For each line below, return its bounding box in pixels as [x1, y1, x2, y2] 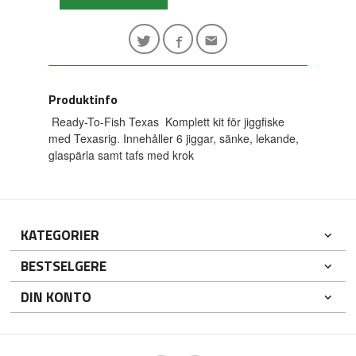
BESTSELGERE [21, 254, 107, 277]
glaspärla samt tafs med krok [48, 146, 195, 163]
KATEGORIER [21, 223, 100, 246]
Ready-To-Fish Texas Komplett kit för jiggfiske [48, 113, 285, 130]
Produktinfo [48, 89, 118, 109]
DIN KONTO [21, 285, 92, 308]
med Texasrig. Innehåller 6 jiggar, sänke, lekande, [48, 130, 300, 146]
